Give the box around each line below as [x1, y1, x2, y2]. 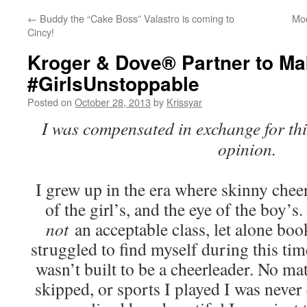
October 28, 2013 [75, 95, 151, 109]
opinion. [217, 137, 276, 160]
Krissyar [167, 95, 202, 109]
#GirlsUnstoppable [27, 69, 199, 97]
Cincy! [27, 25, 54, 39]
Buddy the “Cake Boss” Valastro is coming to [37, 11, 234, 25]
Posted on [27, 95, 72, 109]
